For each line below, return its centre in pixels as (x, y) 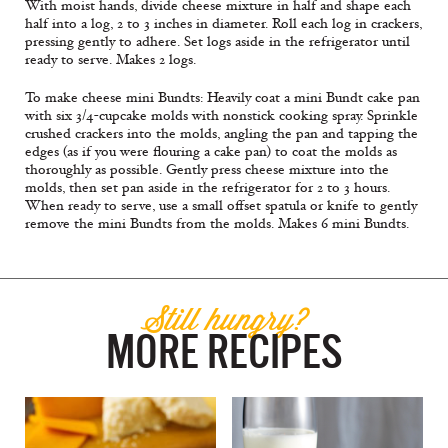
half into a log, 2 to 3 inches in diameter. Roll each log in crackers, (223, 24)
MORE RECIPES (224, 352)
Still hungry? (224, 319)
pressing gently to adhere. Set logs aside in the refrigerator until (217, 42)
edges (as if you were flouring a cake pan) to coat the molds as (211, 152)
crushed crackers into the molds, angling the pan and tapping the (221, 134)
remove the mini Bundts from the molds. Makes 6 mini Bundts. (217, 224)
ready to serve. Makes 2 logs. (110, 60)
